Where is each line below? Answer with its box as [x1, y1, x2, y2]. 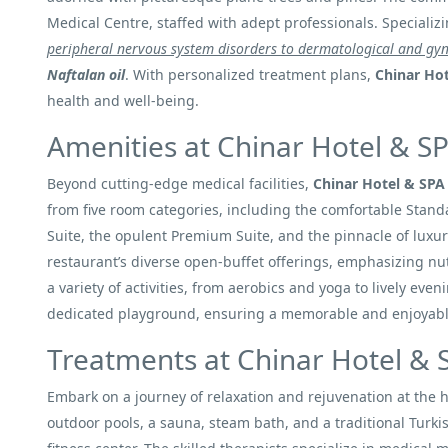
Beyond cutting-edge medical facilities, [47, 174, 313, 193]
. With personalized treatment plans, [125, 65, 375, 84]
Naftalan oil [47, 65, 125, 84]
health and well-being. [47, 91, 199, 110]
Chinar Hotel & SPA [313, 174, 445, 193]
